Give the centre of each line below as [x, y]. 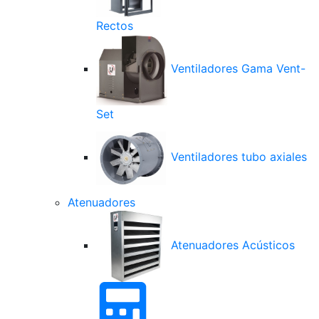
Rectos [115, 26]
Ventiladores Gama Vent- [236, 69]
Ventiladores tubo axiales [237, 157]
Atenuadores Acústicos [231, 245]
